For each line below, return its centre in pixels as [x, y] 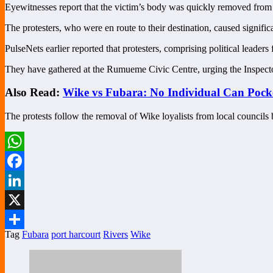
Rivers [115, 235]
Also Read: [34, 93]
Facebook [24, 180]
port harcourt [76, 235]
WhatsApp [26, 161]
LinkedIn [23, 200]
